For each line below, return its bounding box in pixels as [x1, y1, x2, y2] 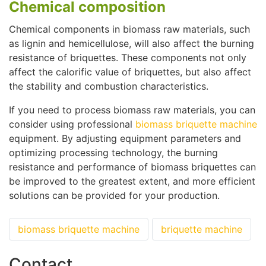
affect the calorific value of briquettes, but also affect [9, 65, 251, 78]
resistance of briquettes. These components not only [9, 51, 246, 64]
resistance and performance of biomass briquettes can [9, 160, 256, 173]
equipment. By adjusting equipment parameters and [9, 132, 241, 144]
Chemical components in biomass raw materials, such [9, 23, 250, 35]
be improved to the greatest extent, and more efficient [9, 175, 255, 187]
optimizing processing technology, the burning [9, 146, 218, 159]
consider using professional [9, 118, 135, 130]
